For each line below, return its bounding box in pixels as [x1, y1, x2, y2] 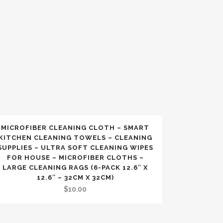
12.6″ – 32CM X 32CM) [36, 174, 114, 181]
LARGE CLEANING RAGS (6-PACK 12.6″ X [2, 164, 148, 171]
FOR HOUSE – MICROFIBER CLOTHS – [6, 154, 144, 161]
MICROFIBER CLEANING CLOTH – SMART [1, 124, 149, 131]
